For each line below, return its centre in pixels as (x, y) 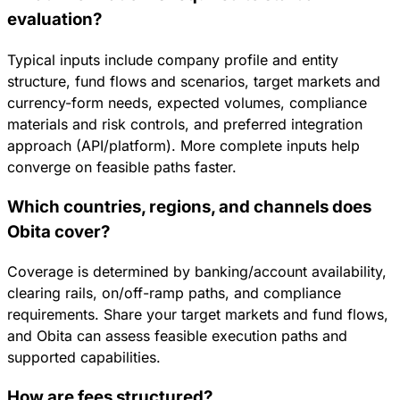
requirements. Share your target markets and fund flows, (198, 315)
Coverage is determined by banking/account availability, (197, 272)
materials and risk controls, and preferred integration (185, 124)
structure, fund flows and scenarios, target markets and (194, 81)
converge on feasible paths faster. (122, 167)
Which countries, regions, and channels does (189, 206)
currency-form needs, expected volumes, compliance (187, 102)
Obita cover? (58, 231)
